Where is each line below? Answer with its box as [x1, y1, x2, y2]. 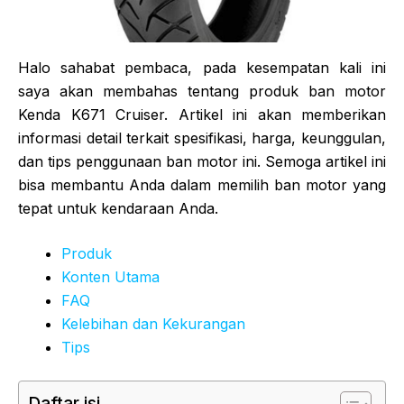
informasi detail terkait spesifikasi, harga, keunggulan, [18, 128, 386, 147]
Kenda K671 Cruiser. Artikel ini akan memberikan [18, 105, 386, 124]
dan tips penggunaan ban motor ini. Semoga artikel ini [18, 151, 386, 170]
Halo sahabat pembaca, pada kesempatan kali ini [18, 58, 386, 77]
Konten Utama [61, 267, 160, 286]
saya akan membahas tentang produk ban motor [18, 81, 386, 100]
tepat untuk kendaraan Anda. [18, 198, 218, 217]
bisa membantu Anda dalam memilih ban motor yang [18, 175, 386, 194]
